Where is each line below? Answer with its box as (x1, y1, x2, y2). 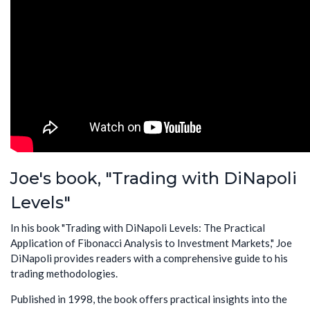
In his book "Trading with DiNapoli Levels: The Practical (10, 221, 265, 234)
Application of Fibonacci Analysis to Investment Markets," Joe (10, 236, 292, 249)
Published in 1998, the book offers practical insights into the (10, 292, 287, 305)
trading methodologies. (10, 266, 118, 280)
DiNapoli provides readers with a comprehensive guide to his (10, 251, 288, 264)
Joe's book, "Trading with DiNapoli (10, 168, 297, 189)
